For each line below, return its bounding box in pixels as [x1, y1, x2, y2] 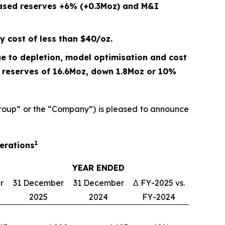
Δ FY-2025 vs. [133, 178, 185, 188]
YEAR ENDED [72, 163, 125, 173]
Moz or [128, 66, 158, 76]
